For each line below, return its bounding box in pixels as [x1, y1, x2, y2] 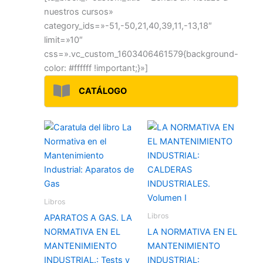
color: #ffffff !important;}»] [44, 62, 148, 73]
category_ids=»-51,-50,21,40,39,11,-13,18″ [44, 20, 212, 31]
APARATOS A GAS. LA [44, 212, 132, 223]
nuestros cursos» [44, 6, 113, 17]
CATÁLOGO [79, 86, 127, 97]
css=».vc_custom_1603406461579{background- [44, 48, 238, 59]
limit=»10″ [44, 34, 83, 45]
